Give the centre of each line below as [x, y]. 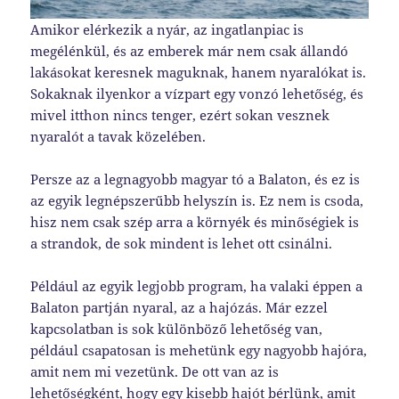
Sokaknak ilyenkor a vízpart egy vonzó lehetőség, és [197, 93]
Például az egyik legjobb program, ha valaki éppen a [197, 285]
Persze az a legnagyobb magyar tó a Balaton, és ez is [195, 179]
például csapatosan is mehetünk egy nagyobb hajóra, [199, 350]
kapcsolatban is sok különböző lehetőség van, [177, 328]
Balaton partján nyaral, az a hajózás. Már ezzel [179, 307]
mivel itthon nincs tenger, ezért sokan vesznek [180, 114]
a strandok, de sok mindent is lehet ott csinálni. [182, 243]
